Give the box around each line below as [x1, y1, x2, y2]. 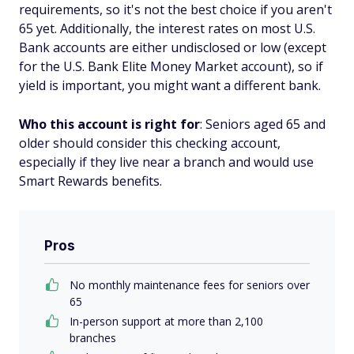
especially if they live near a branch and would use [19, 153, 314, 171]
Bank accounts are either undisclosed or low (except [19, 39, 326, 57]
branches [70, 330, 116, 346]
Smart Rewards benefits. [19, 172, 162, 190]
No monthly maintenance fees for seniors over [70, 277, 310, 293]
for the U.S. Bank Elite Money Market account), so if [19, 58, 323, 76]
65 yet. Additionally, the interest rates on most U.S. [19, 20, 315, 38]
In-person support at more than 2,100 [70, 314, 263, 330]
